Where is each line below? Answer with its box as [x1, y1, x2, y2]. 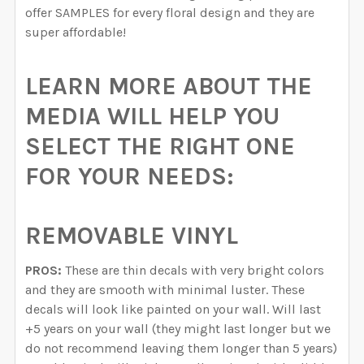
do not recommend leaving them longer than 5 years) [25, 340, 337, 357]
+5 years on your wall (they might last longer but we [25, 321, 331, 337]
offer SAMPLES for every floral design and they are [25, 5, 314, 21]
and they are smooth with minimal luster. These [25, 282, 305, 298]
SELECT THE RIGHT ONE [25, 132, 295, 162]
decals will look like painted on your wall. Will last [25, 301, 321, 318]
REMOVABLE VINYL [25, 221, 238, 251]
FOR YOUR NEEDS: [25, 162, 234, 192]
